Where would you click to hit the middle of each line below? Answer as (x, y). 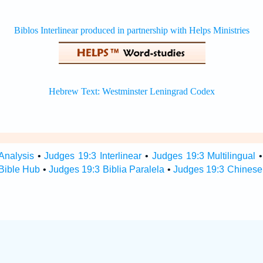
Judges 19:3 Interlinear (93, 156)
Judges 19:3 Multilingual (204, 156)
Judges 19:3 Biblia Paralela (107, 169)
